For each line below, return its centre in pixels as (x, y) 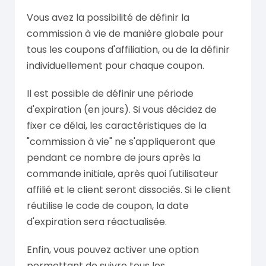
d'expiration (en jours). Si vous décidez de (122, 110)
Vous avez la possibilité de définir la (108, 18)
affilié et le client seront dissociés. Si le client (129, 190)
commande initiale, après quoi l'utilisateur (123, 174)
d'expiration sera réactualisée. (97, 222)
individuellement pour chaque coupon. (115, 66)
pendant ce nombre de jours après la (114, 158)
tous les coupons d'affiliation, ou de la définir (128, 50)
